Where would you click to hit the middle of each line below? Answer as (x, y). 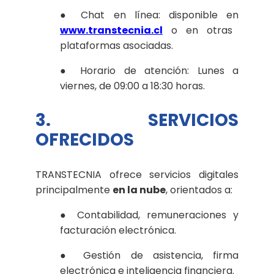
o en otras (198, 30)
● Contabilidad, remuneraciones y (149, 215)
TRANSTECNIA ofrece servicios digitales (137, 174)
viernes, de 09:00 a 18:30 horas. (132, 86)
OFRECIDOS (85, 139)
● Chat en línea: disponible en (149, 15)
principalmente (74, 190)
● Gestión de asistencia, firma (149, 255)
